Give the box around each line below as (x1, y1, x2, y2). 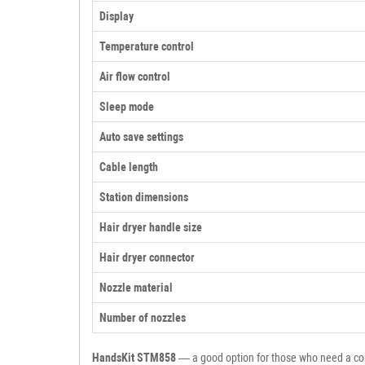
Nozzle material (99, 280, 173, 294)
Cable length (99, 160, 158, 174)
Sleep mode (99, 99, 154, 113)
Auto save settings (99, 130, 183, 143)
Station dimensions (99, 190, 188, 204)
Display (99, 9, 134, 23)
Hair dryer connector (99, 250, 195, 264)
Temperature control (99, 39, 194, 53)
